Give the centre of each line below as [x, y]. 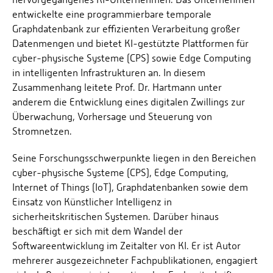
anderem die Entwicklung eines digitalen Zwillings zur [129, 102]
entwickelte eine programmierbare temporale [112, 15]
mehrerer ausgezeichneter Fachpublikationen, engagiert [135, 261]
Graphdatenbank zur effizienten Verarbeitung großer [126, 29]
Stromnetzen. [42, 132]
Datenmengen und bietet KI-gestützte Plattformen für [130, 44]
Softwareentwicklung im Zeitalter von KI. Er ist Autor [126, 246]
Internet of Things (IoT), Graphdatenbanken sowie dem [130, 188]
